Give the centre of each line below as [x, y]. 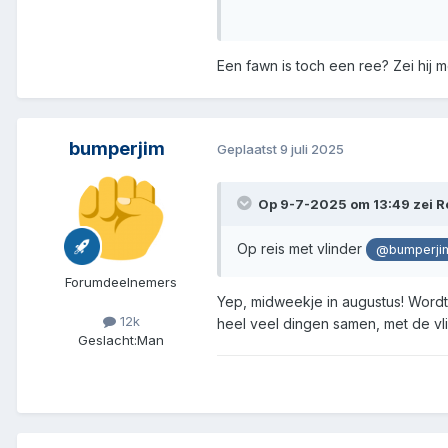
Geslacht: [107, 339]
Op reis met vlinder [301, 248]
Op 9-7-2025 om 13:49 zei [347, 203]
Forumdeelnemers [121, 281]
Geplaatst [248, 149]
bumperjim [117, 148]
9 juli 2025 [312, 149]
